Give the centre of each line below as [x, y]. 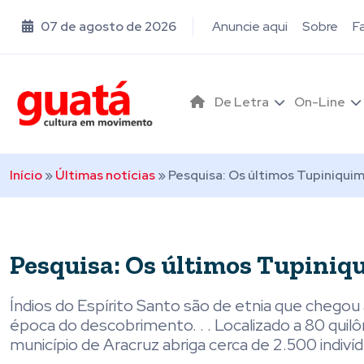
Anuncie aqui [250, 26]
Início [26, 175]
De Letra [242, 102]
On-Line [320, 102]
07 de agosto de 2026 [107, 26]
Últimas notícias [105, 175]
